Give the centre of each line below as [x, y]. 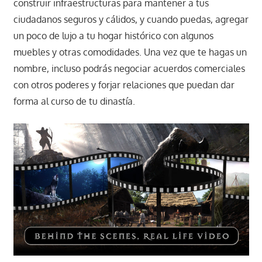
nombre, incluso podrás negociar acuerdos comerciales [129, 68]
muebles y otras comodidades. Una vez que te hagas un [130, 52]
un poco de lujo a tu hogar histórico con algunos [113, 35]
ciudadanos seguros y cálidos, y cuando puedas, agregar [131, 19]
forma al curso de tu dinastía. [74, 101]
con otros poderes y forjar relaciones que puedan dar [124, 85]
